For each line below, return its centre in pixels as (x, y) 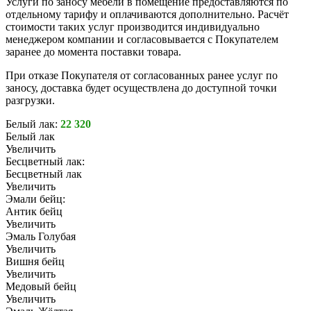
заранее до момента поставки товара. (93, 52)
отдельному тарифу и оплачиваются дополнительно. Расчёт (147, 15)
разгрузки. (30, 101)
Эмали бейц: (35, 199)
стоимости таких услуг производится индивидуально (133, 27)
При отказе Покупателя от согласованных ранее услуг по (142, 76)
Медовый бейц (41, 287)
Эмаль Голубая (41, 237)
